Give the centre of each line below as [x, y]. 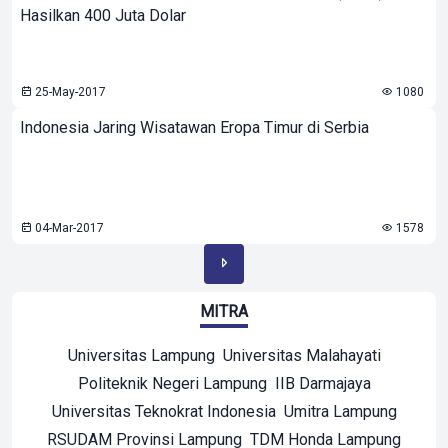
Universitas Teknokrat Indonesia [163, 411]
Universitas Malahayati [301, 355]
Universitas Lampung [141, 355]
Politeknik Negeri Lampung [172, 383]
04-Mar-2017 [68, 228]
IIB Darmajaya [322, 383]
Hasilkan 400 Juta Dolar [103, 15]
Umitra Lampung [340, 411]
